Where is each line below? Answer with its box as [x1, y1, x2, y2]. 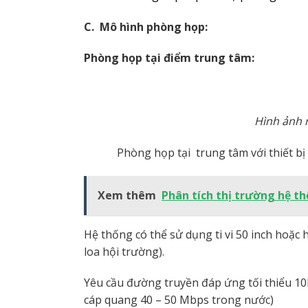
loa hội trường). [84, 243, 164, 259]
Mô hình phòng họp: [100, 19, 208, 34]
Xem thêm [98, 187, 156, 203]
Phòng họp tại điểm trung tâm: [84, 50, 254, 66]
